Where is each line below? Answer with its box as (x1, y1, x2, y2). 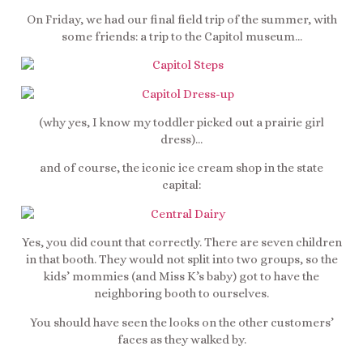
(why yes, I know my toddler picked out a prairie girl (39, 114, 324, 130)
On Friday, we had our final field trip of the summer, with (26, 11, 337, 27)
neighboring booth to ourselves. (94, 286, 269, 301)
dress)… (160, 131, 203, 147)
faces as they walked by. (117, 331, 246, 347)
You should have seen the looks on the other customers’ (29, 314, 334, 330)
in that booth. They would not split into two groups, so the (25, 252, 338, 267)
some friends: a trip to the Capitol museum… (61, 28, 302, 44)
